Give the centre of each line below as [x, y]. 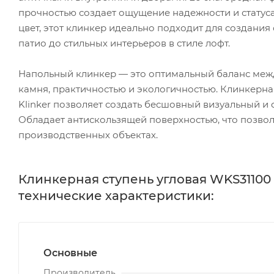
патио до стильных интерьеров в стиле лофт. [124, 43]
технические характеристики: [116, 195]
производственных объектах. [88, 135]
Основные [70, 253]
